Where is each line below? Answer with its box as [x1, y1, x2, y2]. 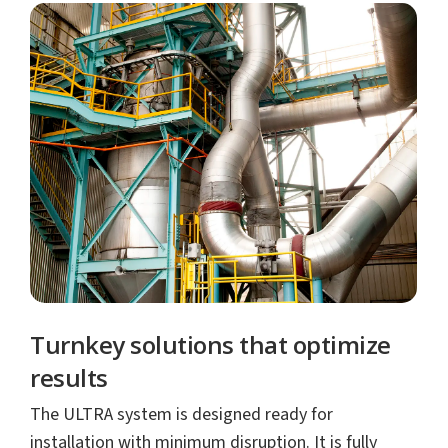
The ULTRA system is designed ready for [30, 401, 334, 427]
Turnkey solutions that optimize [30, 327, 391, 361]
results [30, 360, 108, 394]
